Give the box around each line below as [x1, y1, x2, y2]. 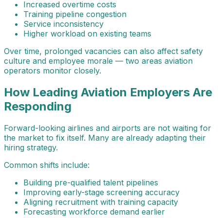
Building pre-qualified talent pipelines [23, 178, 158, 188]
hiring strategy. [4, 143, 58, 153]
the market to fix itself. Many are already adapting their [4, 133, 206, 143]
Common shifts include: [4, 160, 90, 170]
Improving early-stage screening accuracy [23, 187, 180, 198]
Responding [4, 99, 72, 114]
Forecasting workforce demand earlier [23, 207, 165, 217]
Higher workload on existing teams [23, 29, 151, 39]
